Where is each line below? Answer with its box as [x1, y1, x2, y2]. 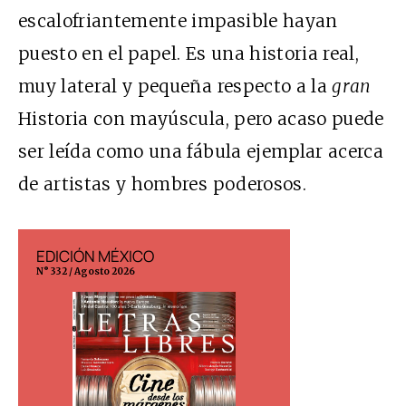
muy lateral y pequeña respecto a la [18, 75, 333, 98]
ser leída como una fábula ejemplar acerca [18, 140, 384, 163]
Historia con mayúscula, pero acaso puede [18, 108, 384, 130]
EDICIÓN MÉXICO [36, 246, 154, 267]
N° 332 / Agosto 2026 [36, 266, 135, 278]
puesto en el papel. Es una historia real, [18, 43, 360, 65]
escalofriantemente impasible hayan [18, 10, 338, 33]
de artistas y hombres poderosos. [18, 173, 306, 196]
